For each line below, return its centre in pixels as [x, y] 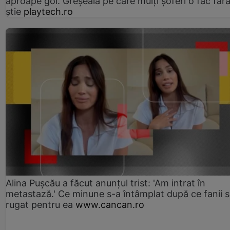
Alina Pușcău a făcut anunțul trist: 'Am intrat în [106, 183]
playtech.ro [48, 11]
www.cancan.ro [110, 204]
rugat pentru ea [39, 204]
